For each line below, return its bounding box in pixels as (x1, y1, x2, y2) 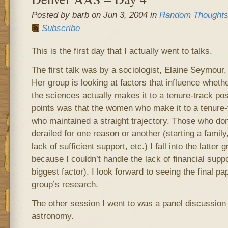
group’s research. (31, 179, 98, 189)
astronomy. (31, 211, 74, 221)
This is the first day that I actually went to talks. (31, 46, 212, 56)
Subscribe (41, 23, 80, 33)
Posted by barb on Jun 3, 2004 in (31, 10, 159, 20)
